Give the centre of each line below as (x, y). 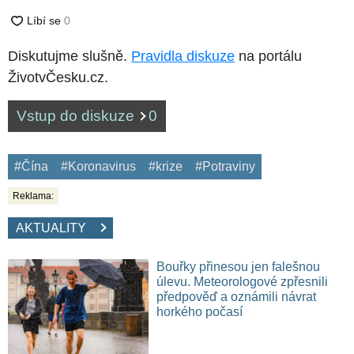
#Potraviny (225, 166)
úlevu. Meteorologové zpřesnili (243, 281)
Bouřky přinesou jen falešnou (239, 266)
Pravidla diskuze (183, 56)
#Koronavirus (98, 166)
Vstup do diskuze (77, 115)
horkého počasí (200, 311)
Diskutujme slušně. (70, 56)
